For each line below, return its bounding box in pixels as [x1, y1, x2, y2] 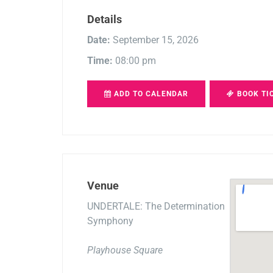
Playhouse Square [87, 244, 163, 256]
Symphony [87, 214, 133, 227]
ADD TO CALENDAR [112, 89, 188, 98]
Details [87, 12, 122, 26]
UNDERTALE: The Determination [87, 200, 225, 212]
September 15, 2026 [110, 34, 199, 46]
